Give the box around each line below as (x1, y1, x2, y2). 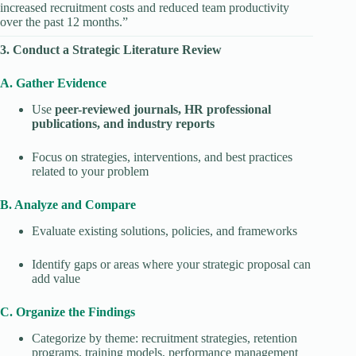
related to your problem (32, 164, 149, 179)
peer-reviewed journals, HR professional (55, 103, 271, 117)
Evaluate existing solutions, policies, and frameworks (32, 223, 297, 238)
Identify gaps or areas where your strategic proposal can (32, 257, 311, 271)
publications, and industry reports (32, 117, 215, 131)
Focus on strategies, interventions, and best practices (32, 150, 292, 164)
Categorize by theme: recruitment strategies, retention (32, 331, 297, 345)
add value (32, 271, 80, 285)
